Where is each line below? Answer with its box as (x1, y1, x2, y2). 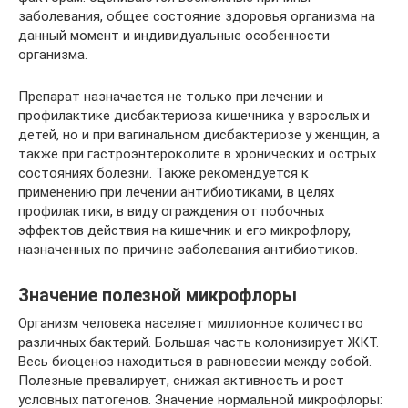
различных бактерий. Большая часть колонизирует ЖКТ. (18, 333, 379, 351)
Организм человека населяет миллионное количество (18, 314, 363, 331)
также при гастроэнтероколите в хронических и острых (18, 145, 376, 162)
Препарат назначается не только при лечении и (18, 87, 323, 105)
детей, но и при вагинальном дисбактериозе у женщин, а (18, 126, 380, 143)
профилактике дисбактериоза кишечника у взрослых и (18, 107, 370, 124)
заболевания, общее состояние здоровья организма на (18, 7, 375, 25)
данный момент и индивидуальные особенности (18, 26, 330, 44)
